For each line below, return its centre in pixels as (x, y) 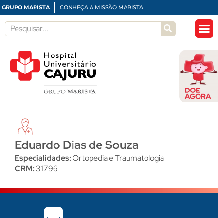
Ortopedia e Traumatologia (118, 158)
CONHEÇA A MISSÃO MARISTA (101, 7)
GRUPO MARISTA (26, 7)
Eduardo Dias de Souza (77, 145)
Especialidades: (44, 158)
